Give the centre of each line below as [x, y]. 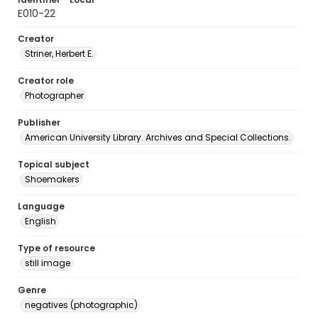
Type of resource [56, 248]
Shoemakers [52, 179]
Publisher [39, 122]
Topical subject [54, 164]
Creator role [46, 81]
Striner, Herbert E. [59, 54]
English [40, 221]
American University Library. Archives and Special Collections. [158, 137]
